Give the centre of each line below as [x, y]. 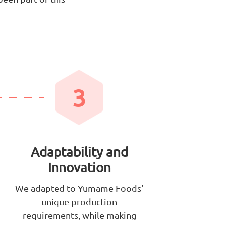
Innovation [79, 168]
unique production [79, 202]
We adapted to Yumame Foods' [79, 188]
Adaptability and [79, 152]
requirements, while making [79, 215]
